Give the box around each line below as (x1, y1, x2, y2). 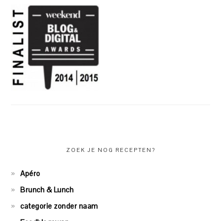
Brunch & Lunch (20, 185, 74, 195)
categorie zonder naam (20, 201, 98, 211)
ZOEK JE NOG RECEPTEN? (66, 147, 155, 154)
